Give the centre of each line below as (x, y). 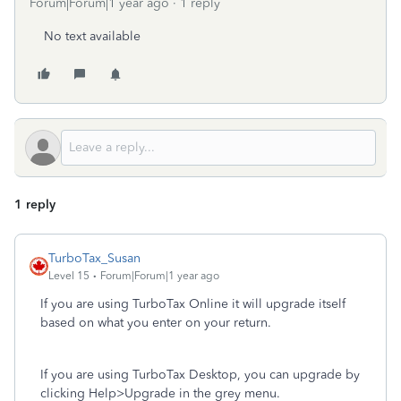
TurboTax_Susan (94, 258)
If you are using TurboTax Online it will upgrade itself (193, 304)
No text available (92, 36)
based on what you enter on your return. (156, 323)
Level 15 (69, 276)
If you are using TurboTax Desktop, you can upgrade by (200, 375)
